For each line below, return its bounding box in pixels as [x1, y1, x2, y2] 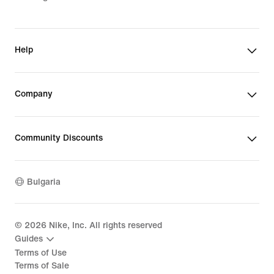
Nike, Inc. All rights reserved [46, 220, 162, 230]
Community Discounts [15, 133, 103, 143]
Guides [15, 234, 43, 244]
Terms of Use [15, 248, 67, 257]
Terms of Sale [15, 261, 69, 270]
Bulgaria [27, 177, 61, 187]
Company [15, 89, 53, 98]
